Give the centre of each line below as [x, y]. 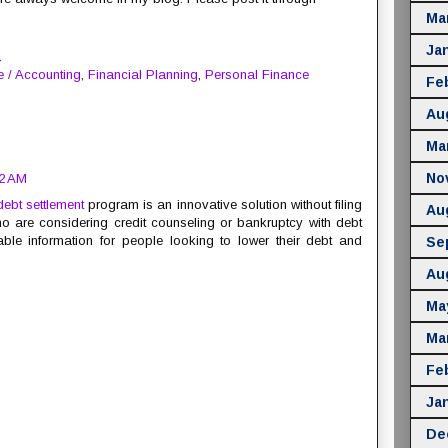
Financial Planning [143, 75]
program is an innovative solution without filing [223, 205]
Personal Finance [257, 75]
